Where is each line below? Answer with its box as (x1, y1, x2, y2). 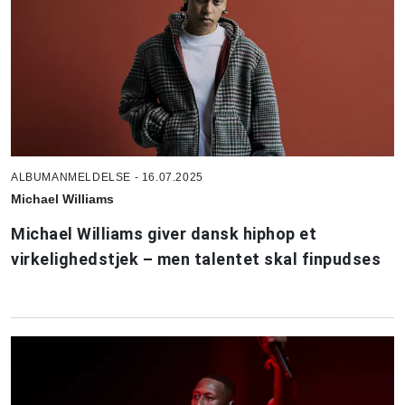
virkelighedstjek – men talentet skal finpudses (11, 249, 381, 268)
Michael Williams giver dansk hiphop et (11, 223, 316, 243)
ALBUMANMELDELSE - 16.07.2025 (11, 170, 203, 184)
